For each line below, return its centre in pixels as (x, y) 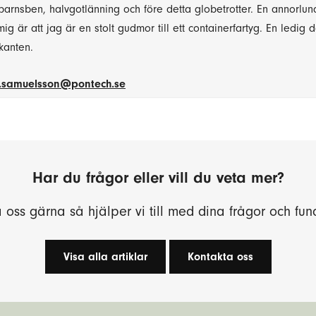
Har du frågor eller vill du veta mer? (158, 178)
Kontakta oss (220, 257)
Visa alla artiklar (105, 257)
